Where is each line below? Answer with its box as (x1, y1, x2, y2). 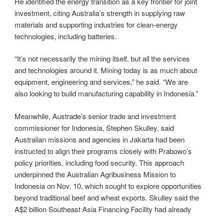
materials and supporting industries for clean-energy (15, 19, 178, 30)
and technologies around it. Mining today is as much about (15, 65, 197, 76)
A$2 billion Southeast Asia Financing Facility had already (15, 203, 191, 214)
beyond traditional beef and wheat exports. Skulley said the (15, 192, 199, 202)
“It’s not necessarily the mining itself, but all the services (15, 53, 190, 64)
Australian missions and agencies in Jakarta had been (15, 134, 185, 144)
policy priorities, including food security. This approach (15, 157, 184, 168)
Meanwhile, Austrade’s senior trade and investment (15, 110, 176, 121)
